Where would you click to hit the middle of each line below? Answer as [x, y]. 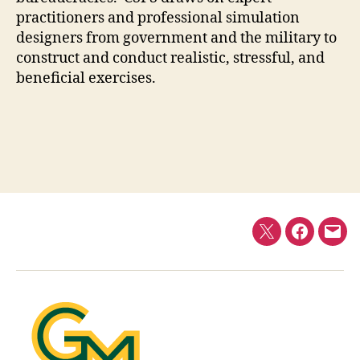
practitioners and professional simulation [158, 18]
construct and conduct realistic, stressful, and [170, 58]
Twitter [289, 241]
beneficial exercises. [86, 78]
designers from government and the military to [176, 38]
